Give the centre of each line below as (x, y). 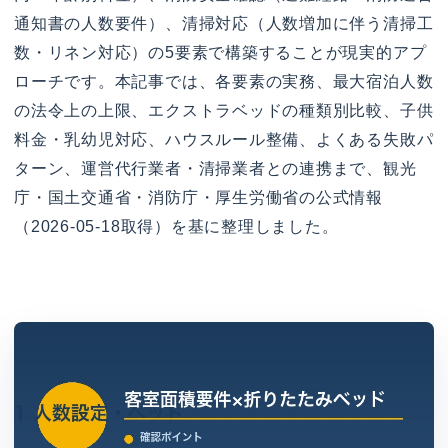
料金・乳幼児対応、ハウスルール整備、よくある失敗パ (224, 139)
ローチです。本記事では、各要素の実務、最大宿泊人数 (224, 81)
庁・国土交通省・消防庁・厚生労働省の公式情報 (199, 197)
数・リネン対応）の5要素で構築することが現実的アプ (220, 52)
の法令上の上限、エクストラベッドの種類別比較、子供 (224, 110)
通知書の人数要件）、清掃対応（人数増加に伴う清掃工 (224, 23)
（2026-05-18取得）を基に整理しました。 (176, 226)
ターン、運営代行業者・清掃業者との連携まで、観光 (215, 168)
